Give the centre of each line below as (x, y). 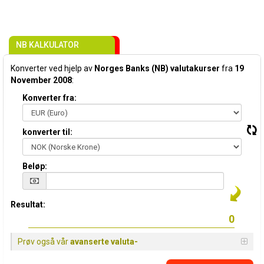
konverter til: (47, 132)
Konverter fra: (49, 98)
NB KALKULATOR (47, 45)
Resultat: (28, 204)
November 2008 (41, 80)
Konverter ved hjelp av (52, 68)
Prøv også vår (44, 242)
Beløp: (35, 166)
